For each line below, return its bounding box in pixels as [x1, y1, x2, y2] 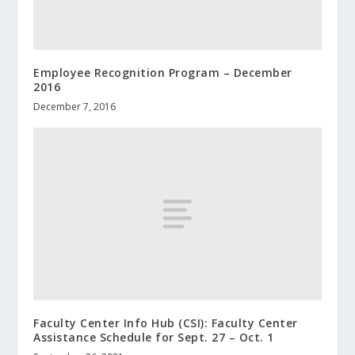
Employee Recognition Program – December [33, 65, 292, 81]
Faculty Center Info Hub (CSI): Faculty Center [33, 315, 298, 330]
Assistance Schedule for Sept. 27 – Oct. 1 [33, 329, 274, 345]
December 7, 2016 [33, 100, 116, 114]
